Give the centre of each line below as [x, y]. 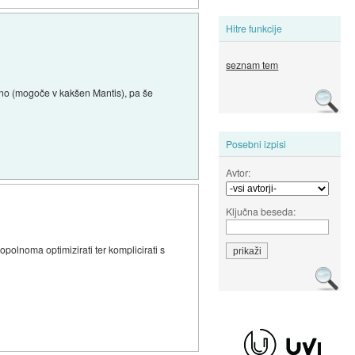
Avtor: [239, 172]
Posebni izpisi [256, 143]
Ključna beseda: [261, 211]
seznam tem [252, 65]
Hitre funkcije [254, 29]
